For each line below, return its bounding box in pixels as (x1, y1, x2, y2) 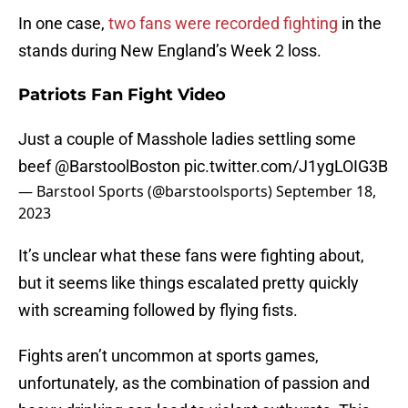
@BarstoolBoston (55, 157, 180, 177)
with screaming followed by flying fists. (18, 301, 298, 321)
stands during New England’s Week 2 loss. (18, 41, 321, 61)
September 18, (276, 181, 376, 202)
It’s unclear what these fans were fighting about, (18, 246, 364, 266)
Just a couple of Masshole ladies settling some (18, 129, 356, 149)
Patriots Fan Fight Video (18, 85, 226, 106)
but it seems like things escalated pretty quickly (18, 273, 359, 293)
